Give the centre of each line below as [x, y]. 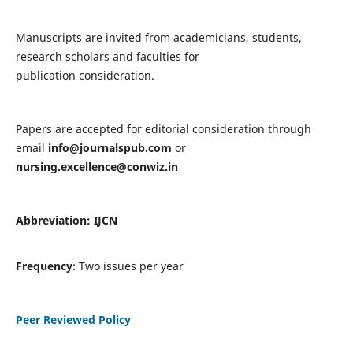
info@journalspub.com [110, 148]
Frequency [44, 266]
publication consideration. [85, 76]
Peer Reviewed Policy [73, 320]
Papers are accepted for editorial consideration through [163, 129]
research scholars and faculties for [107, 57]
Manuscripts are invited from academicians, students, [158, 38]
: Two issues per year [128, 266]
